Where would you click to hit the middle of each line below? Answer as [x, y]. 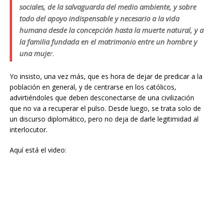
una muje [35, 53]
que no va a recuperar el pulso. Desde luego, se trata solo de [105, 108]
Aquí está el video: [38, 150]
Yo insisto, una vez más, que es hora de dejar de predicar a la [106, 76]
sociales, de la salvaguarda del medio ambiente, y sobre [108, 7]
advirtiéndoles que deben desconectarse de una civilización [102, 98]
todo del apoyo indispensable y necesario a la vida [99, 18]
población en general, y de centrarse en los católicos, [93, 87]
